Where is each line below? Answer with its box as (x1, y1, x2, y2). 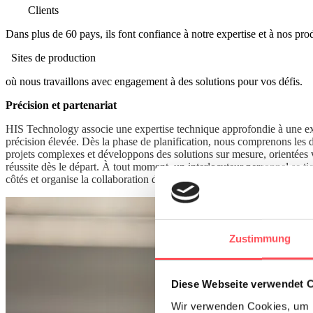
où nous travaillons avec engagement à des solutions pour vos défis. (6, 75, 303, 87)
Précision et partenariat (6, 99, 117, 111)
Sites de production (11, 51, 96, 64)
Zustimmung (228, 232, 291, 245)
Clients (28, 3, 59, 16)
